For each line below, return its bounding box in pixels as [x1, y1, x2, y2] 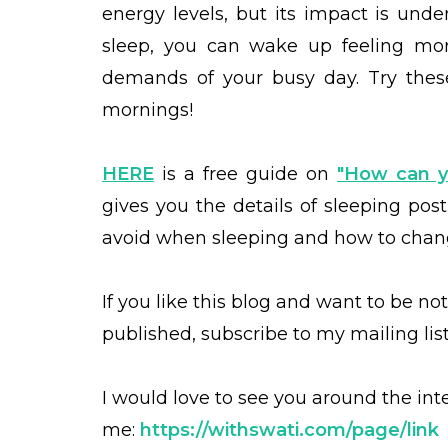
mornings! [102, 99, 193, 121]
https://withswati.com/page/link [140, 419, 439, 441]
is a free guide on [162, 163, 330, 185]
